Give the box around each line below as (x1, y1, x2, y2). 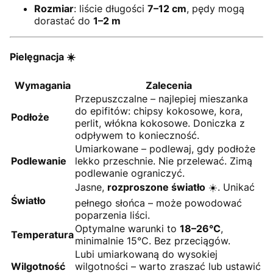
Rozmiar (34, 2, 74, 15)
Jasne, (75, 180, 107, 193)
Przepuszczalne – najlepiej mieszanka (75, 92, 248, 105)
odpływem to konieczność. (75, 129, 199, 141)
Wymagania (14, 79, 71, 91)
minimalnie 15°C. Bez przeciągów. (75, 234, 230, 247)
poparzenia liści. (75, 208, 150, 221)
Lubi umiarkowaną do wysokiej (75, 247, 218, 260)
